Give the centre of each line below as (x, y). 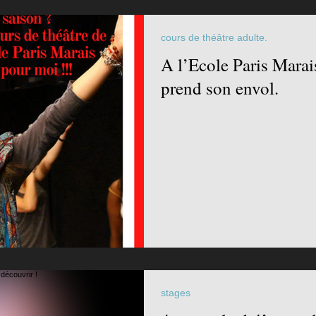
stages (176, 293)
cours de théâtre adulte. (214, 37)
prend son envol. (220, 88)
